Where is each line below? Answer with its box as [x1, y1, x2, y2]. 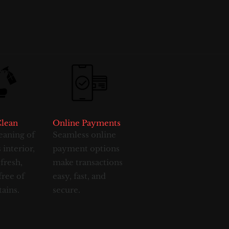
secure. [53, 185, 80, 195]
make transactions [53, 157, 123, 167]
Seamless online [53, 130, 116, 140]
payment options [53, 144, 120, 153]
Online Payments [53, 118, 121, 128]
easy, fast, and [53, 171, 106, 181]
